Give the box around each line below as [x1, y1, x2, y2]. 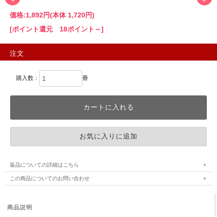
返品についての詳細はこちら [10, 162, 79, 168]
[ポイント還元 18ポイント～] [10, 25, 104, 33]
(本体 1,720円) [50, 11, 94, 19]
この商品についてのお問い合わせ [10, 175, 90, 182]
